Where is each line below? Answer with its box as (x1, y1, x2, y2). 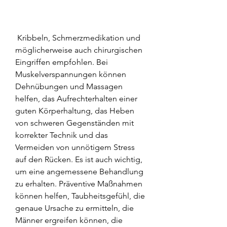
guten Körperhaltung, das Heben (15, 105, 134, 116)
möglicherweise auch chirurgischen (15, 45, 142, 55)
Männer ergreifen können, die (15, 215, 123, 225)
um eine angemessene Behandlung (15, 166, 143, 176)
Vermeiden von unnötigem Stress (15, 142, 135, 152)
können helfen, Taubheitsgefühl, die (15, 191, 145, 201)
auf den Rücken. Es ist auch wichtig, (15, 154, 142, 164)
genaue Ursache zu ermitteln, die (15, 203, 134, 213)
